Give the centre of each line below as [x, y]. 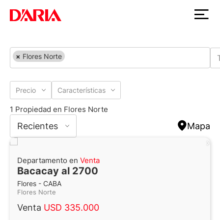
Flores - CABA [39, 184]
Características [81, 90]
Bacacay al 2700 [58, 171]
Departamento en [49, 161]
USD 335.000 [71, 208]
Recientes [38, 126]
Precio [26, 90]
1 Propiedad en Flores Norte [59, 110]
